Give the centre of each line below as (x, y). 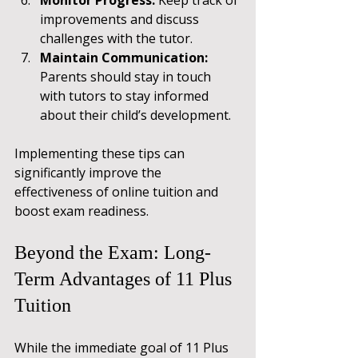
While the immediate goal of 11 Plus (123, 347)
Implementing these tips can (101, 153)
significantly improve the (89, 172)
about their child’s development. (135, 115)
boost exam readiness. (82, 211)
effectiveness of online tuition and (118, 191)
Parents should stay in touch (127, 76)
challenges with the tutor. (116, 38)
